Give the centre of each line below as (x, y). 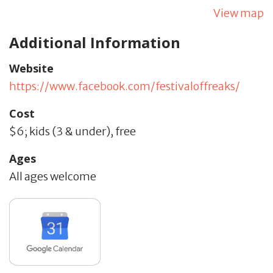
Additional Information (95, 42)
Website (31, 68)
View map (239, 13)
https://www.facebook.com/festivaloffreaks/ (125, 86)
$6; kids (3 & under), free (73, 131)
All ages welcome (53, 176)
